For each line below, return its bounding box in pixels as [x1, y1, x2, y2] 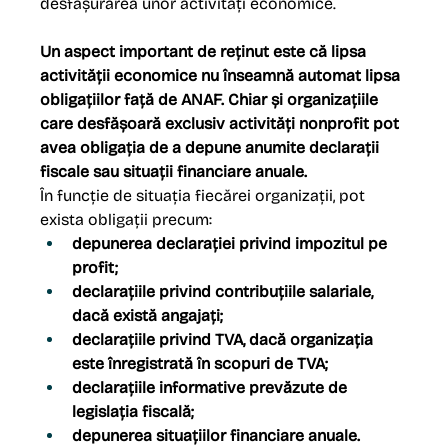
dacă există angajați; [72, 306, 224, 326]
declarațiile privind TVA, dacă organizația [72, 330, 378, 350]
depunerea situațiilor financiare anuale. [72, 426, 361, 446]
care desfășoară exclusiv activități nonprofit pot [40, 114, 404, 134]
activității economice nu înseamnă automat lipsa [40, 66, 405, 86]
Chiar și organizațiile [228, 90, 383, 110]
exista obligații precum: [40, 210, 213, 230]
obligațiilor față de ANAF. [40, 90, 225, 110]
